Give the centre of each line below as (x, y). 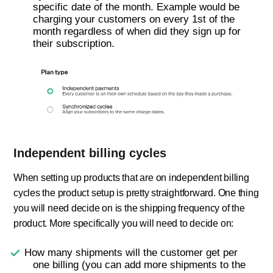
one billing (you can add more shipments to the (139, 265)
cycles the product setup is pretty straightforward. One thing (136, 193)
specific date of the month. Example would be (136, 7)
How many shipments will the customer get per (131, 253)
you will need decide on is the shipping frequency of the (129, 208)
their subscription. (74, 44)
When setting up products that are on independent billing (131, 178)
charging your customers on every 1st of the (134, 19)
